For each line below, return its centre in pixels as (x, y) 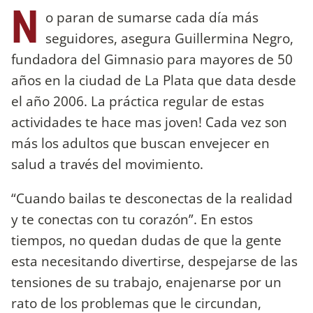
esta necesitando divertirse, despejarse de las (154, 261)
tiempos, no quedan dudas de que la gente (146, 240)
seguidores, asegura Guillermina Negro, (169, 38)
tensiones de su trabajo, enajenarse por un (146, 282)
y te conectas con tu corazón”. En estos (132, 219)
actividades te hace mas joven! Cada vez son (149, 122)
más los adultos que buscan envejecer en (140, 143)
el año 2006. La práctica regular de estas (138, 101)
